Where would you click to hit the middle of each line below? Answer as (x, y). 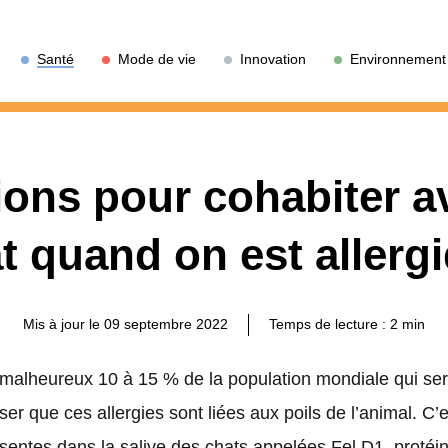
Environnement (398, 59)
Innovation (273, 59)
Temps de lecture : (329, 323)
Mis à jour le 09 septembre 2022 (125, 323)
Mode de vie (157, 59)
